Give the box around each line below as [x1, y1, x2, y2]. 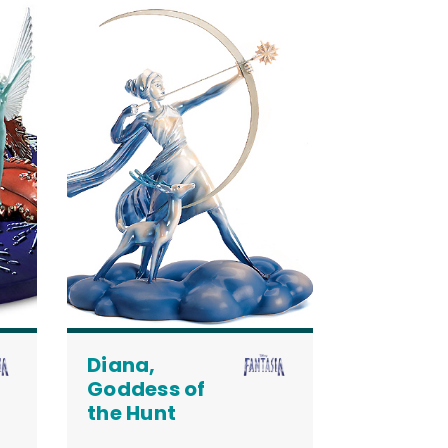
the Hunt [87, 398, 176, 427]
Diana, [87, 350, 156, 379]
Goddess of [87, 374, 206, 403]
